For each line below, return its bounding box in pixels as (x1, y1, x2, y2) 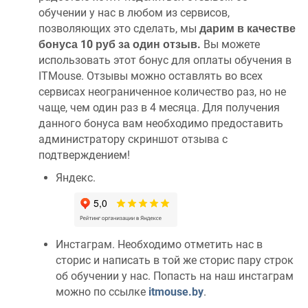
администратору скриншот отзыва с (38, 133, 228, 146)
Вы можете (201, 38, 260, 52)
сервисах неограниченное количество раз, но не (38, 85, 286, 99)
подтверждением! (38, 148, 130, 162)
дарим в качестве (197, 22, 296, 36)
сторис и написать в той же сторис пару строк (56, 254, 294, 267)
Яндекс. (56, 171, 96, 185)
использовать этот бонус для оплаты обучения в (38, 54, 291, 67)
